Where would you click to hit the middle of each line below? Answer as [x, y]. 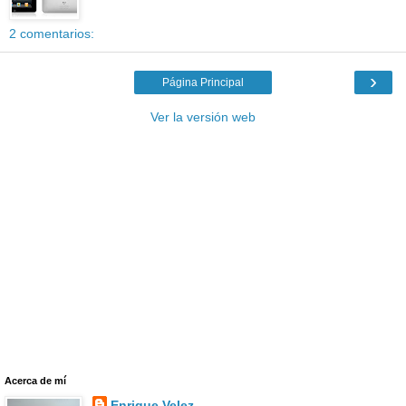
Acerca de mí [35, 381]
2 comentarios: [52, 34]
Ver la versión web [203, 117]
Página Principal [203, 82]
